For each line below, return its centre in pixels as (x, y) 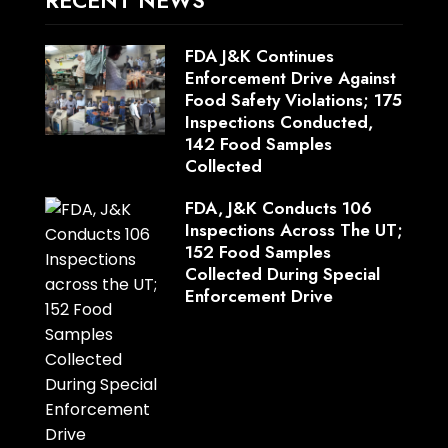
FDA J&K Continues (259, 55)
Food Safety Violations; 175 (293, 99)
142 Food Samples (258, 143)
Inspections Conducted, (278, 121)
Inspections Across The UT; (293, 229)
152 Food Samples (257, 251)
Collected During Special (282, 273)
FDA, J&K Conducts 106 (278, 207)
